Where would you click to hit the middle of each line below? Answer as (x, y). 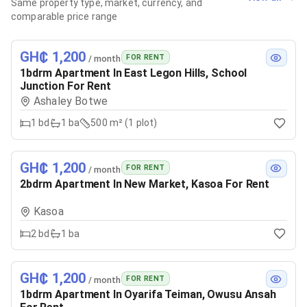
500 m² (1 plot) (124, 123)
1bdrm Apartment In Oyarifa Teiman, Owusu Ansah (148, 295)
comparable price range (64, 16)
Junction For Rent (65, 86)
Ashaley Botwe (71, 101)
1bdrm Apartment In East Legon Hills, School (134, 73)
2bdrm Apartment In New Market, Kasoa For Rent (145, 184)
